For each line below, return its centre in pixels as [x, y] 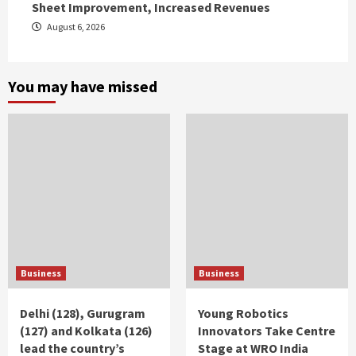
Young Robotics [243, 313]
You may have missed [83, 87]
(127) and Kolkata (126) [86, 331]
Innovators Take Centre [267, 331]
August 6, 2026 [75, 27]
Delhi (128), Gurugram [83, 313]
